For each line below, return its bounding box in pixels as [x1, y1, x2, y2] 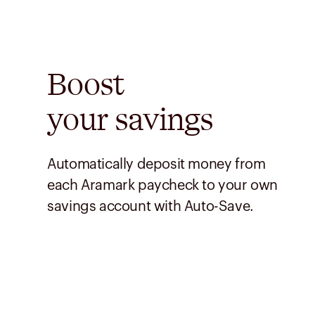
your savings [47, 101, 214, 137]
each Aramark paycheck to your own [47, 178, 278, 193]
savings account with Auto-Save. [47, 199, 254, 214]
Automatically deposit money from [47, 157, 266, 172]
